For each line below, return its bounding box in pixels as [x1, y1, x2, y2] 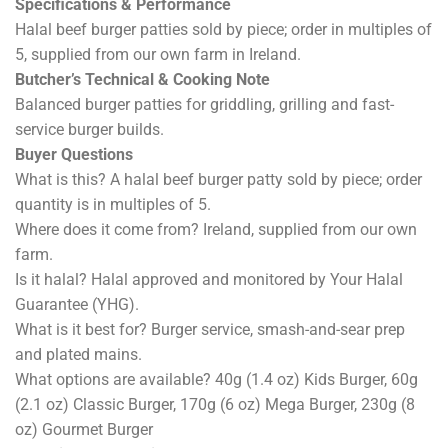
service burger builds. [15, 120, 164, 140]
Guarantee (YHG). [15, 295, 139, 315]
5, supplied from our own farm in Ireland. [15, 45, 301, 65]
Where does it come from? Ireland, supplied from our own [15, 220, 417, 240]
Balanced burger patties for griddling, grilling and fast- [15, 95, 394, 115]
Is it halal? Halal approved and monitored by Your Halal [15, 270, 403, 290]
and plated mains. [15, 345, 142, 365]
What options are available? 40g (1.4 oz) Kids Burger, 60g [15, 370, 418, 390]
